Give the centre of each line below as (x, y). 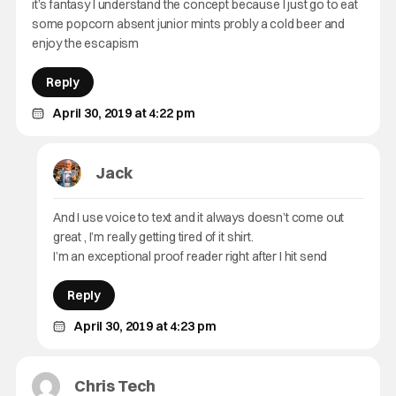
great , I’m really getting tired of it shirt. (153, 237)
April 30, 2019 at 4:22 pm (124, 113)
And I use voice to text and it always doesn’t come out (198, 217)
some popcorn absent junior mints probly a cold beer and (188, 24)
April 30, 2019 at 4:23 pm (145, 326)
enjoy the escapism (85, 43)
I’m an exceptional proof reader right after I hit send (190, 256)
